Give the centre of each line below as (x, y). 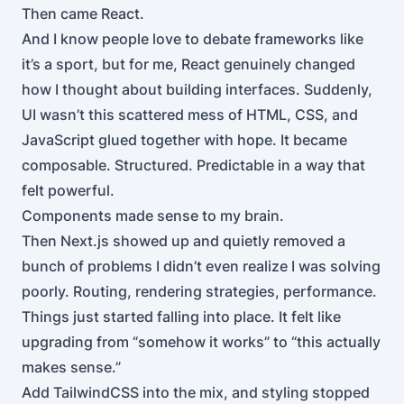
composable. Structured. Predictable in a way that (193, 165)
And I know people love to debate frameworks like (193, 39)
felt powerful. (68, 190)
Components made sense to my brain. (153, 216)
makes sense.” (71, 367)
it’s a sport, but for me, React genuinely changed (188, 64)
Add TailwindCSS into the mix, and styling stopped (196, 392)
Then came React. (83, 14)
